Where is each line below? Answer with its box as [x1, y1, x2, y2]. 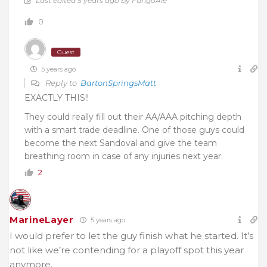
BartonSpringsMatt [80, 78, 156, 88]
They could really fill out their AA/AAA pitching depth [24, 111, 241, 123]
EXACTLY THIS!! [24, 92, 89, 104]
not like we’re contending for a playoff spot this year [10, 244, 244, 256]
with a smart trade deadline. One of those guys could [24, 125, 244, 136]
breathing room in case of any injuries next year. [24, 151, 223, 162]
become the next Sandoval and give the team [24, 138, 217, 149]
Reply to [44, 78, 80, 88]
